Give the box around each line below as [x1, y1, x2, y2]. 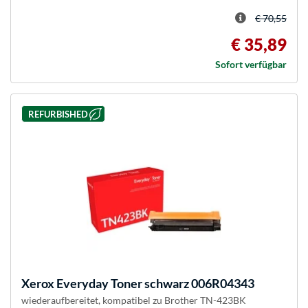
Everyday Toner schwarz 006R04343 [54, 276, 254, 291]
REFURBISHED [27, 108, 88, 120]
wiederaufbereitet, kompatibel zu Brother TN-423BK [21, 294, 246, 307]
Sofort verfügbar [215, 58, 287, 71]
